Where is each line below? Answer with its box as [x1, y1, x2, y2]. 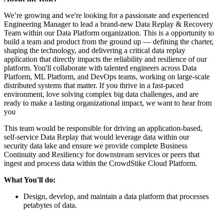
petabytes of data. [23, 200, 77, 209]
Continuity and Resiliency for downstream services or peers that [4, 150, 200, 159]
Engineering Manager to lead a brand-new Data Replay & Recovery [4, 19, 213, 28]
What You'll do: [4, 175, 55, 184]
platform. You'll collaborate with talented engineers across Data [4, 63, 197, 72]
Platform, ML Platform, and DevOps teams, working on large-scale [4, 72, 210, 81]
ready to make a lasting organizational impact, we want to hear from [4, 98, 212, 107]
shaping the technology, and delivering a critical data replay [4, 46, 185, 54]
